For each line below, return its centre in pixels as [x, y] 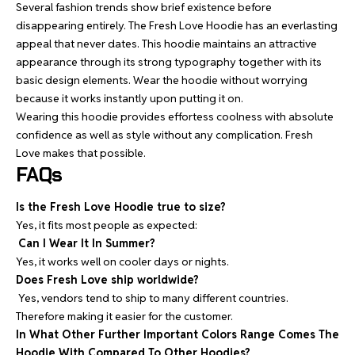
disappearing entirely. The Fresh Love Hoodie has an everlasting [177, 25]
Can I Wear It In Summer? [87, 243]
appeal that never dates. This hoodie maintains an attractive [166, 43]
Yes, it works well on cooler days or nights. [122, 261]
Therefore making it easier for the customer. [124, 316]
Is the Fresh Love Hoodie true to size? [121, 207]
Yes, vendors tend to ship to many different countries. [152, 298]
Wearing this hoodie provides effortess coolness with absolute [175, 116]
